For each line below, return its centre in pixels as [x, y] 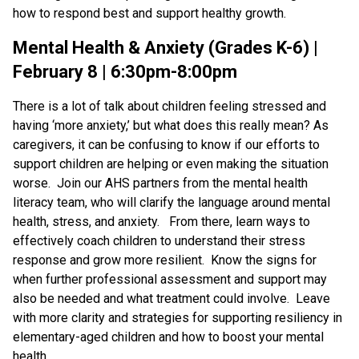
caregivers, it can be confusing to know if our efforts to [166, 144]
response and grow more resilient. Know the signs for [165, 260]
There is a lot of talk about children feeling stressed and [169, 106]
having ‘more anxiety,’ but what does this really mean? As [171, 125]
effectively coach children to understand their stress [159, 240]
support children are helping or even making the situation [171, 163]
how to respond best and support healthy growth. [149, 13]
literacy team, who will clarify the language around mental [171, 202]
